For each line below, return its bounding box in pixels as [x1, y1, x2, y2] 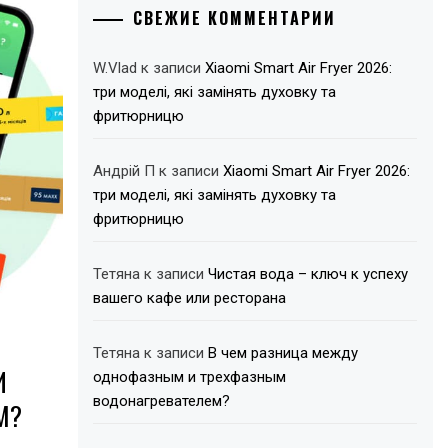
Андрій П [93, 162, 156, 180]
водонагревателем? [93, 392, 231, 410]
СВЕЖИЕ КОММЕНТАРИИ [133, 6, 337, 30]
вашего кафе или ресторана [93, 289, 287, 307]
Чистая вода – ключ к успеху [208, 265, 409, 283]
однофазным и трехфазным [93, 368, 287, 386]
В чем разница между [208, 344, 359, 362]
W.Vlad [93, 59, 138, 77]
